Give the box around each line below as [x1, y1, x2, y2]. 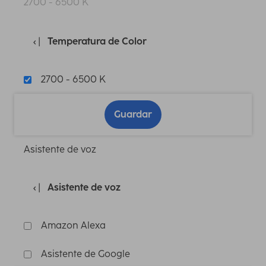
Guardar [114, 109, 152, 120]
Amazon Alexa [41, 220, 106, 231]
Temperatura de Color [47, 36, 147, 47]
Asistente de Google [41, 248, 130, 259]
